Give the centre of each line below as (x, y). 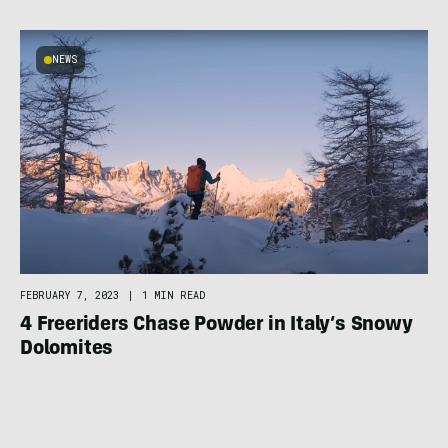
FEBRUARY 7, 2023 (69, 296)
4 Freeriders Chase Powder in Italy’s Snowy (216, 326)
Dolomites (67, 350)
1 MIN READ (173, 296)
